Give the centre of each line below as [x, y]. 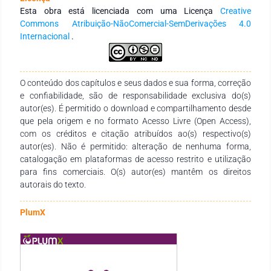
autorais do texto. [53, 184]
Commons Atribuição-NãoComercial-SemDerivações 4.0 [135, 23]
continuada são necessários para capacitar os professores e [135, 18]
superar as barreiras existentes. [79, 31]
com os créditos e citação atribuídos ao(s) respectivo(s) [135, 133]
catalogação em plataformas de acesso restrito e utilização [135, 159]
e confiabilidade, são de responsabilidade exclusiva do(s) [135, 95]
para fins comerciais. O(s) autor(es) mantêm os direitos [135, 171]
